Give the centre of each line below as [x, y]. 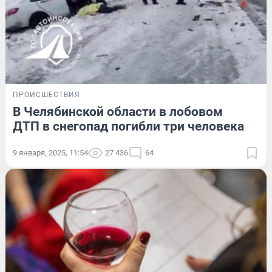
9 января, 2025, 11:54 [50, 153]
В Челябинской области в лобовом [118, 112]
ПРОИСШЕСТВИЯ [46, 95]
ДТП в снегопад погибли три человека [128, 127]
